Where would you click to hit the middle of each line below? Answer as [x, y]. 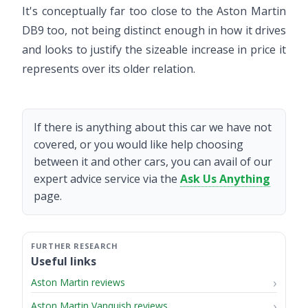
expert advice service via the [107, 178]
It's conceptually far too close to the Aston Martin [154, 11]
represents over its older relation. [109, 68]
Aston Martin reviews [78, 282]
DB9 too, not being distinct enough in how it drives [154, 30]
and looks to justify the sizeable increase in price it [154, 49]
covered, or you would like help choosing [139, 144]
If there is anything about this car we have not [153, 127]
